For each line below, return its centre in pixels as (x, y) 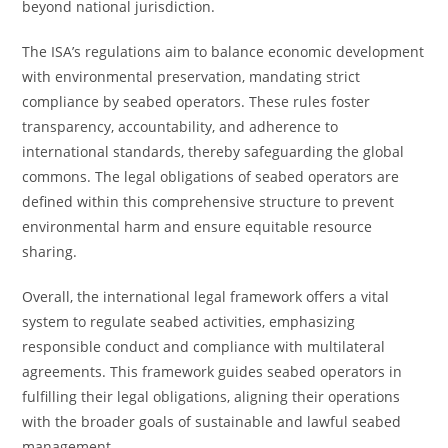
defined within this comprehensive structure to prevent (208, 201)
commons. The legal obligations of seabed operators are (211, 176)
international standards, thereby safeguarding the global (213, 151)
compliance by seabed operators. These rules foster (196, 101)
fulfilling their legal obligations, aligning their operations (211, 396)
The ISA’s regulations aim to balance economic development (223, 51)
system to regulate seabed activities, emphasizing (189, 321)
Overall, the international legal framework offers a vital (206, 296)
